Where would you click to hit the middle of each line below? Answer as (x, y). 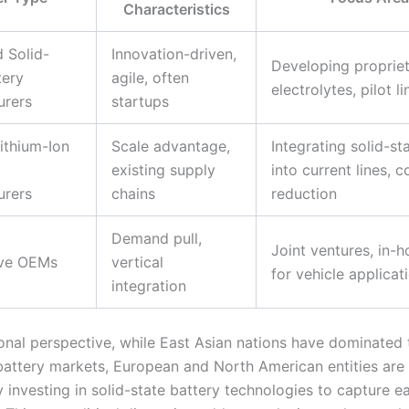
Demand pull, (157, 238)
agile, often (150, 77)
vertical (137, 262)
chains (133, 193)
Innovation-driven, (174, 53)
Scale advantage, (171, 146)
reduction (304, 193)
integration (149, 285)
